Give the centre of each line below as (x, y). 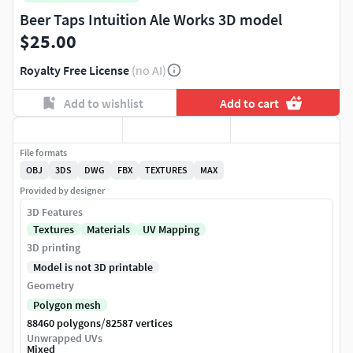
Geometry (50, 286)
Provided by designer (62, 191)
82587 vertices (139, 323)
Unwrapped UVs (65, 338)
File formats (43, 153)
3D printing (54, 248)
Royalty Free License (74, 71)
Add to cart (250, 103)
